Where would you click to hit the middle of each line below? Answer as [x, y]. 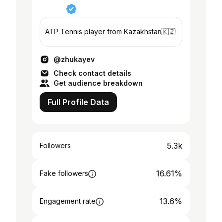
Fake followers [64, 173]
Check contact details [92, 73]
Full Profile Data [78, 102]
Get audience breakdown [98, 83]
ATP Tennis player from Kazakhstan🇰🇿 [110, 31]
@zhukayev [74, 59]
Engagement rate [68, 201]
